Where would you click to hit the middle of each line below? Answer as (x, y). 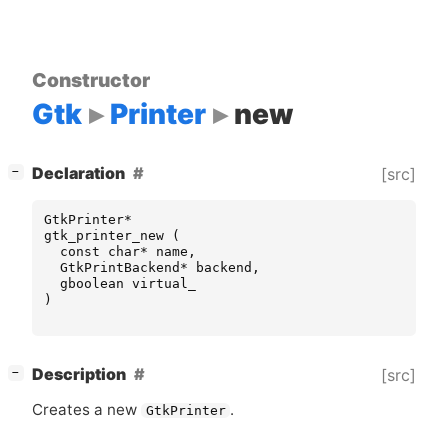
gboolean (92, 283)
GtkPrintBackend (120, 267)
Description (79, 375)
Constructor (91, 79)
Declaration (78, 174)
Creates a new (86, 410)
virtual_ (164, 283)
